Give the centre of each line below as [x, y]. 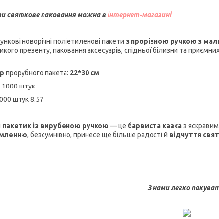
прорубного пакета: [38, 73]
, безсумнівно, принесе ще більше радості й [98, 135]
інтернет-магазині [140, 14]
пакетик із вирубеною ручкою [55, 125]
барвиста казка [155, 125]
